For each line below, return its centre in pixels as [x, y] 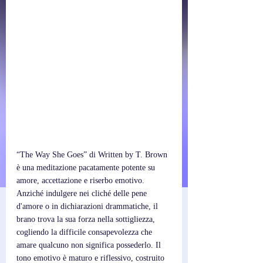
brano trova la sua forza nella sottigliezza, [87, 219]
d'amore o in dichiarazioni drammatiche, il [88, 206]
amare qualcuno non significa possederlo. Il [90, 245]
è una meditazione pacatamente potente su [87, 168]
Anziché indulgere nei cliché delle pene [83, 193]
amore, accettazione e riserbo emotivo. [82, 181]
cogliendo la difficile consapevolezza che [85, 232]
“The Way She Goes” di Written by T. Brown [93, 155]
